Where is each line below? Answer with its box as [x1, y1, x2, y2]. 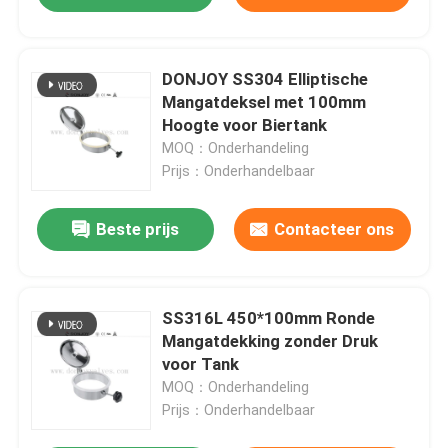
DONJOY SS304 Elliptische [162, 69, 369, 90]
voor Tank [162, 354, 240, 375]
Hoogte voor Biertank [162, 115, 328, 136]
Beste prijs [96, 219, 180, 240]
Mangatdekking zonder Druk [162, 331, 379, 352]
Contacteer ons [274, 219, 395, 240]
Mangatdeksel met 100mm [162, 92, 367, 113]
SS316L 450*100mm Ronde [162, 308, 376, 329]
